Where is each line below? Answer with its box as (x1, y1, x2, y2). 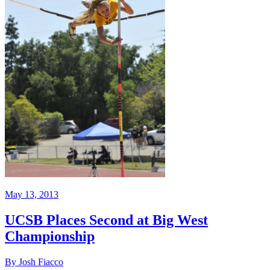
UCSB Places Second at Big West (5, 212, 208, 228)
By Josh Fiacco (5, 256, 63, 267)
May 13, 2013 (5, 189, 58, 200)
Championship (5, 228, 95, 244)
